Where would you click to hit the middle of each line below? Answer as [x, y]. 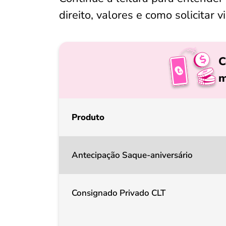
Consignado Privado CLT [119, 193]
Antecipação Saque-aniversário [132, 155]
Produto [88, 117]
